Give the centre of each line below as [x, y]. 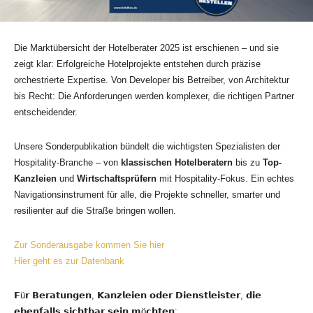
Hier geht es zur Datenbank [69, 261]
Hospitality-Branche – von [67, 162]
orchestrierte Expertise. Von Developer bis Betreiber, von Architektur [152, 80]
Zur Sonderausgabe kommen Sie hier [89, 245]
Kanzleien [35, 178]
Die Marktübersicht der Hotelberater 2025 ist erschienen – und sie [146, 48]
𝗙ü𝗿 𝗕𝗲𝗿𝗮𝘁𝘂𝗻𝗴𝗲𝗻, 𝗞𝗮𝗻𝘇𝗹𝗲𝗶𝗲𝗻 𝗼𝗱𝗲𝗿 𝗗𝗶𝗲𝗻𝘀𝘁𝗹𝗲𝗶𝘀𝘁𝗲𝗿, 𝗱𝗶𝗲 [138, 295]
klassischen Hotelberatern [177, 162]
